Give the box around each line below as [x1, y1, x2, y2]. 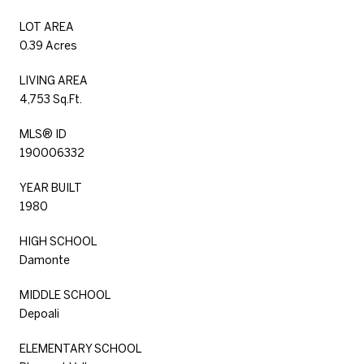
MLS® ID [19, 127, 67, 141]
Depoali [19, 306, 59, 320]
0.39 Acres [19, 38, 77, 52]
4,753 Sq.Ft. [19, 92, 82, 106]
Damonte [19, 253, 70, 266]
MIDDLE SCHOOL [19, 288, 110, 301]
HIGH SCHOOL [19, 234, 97, 248]
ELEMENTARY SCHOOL [19, 341, 141, 355]
